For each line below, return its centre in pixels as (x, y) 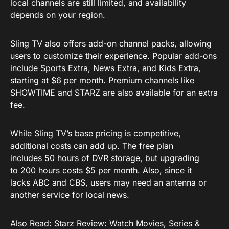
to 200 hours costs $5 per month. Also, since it (101, 170)
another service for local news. (70, 195)
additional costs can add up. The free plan (92, 146)
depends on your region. (58, 15)
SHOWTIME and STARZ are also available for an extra (114, 93)
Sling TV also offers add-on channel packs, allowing (111, 43)
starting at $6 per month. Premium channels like (102, 80)
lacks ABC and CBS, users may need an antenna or (108, 182)
